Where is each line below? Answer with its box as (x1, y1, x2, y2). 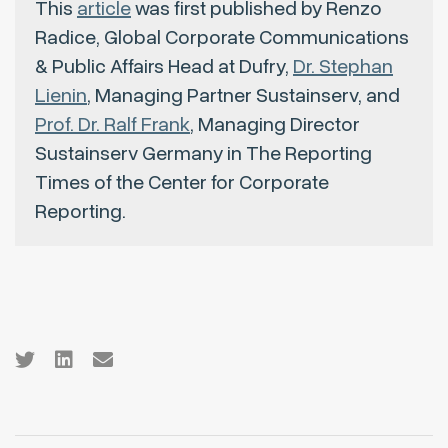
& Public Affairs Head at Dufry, (35, 53, 293, 81)
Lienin (35, 82, 87, 110)
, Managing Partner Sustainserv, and (87, 82, 400, 110)
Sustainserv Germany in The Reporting (35, 140, 372, 168)
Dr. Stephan (293, 53, 393, 81)
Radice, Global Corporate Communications (35, 24, 409, 52)
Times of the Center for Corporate (35, 169, 329, 197)
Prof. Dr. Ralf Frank (35, 111, 190, 139)
